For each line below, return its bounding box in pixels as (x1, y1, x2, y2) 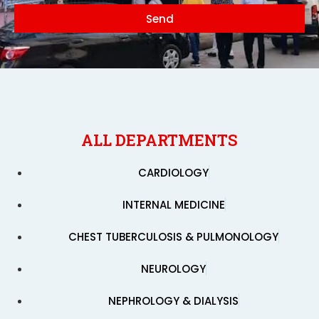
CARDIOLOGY (138, 165, 209, 181)
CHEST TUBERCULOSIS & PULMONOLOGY (68, 229, 278, 245)
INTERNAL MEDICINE (122, 197, 225, 213)
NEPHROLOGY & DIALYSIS (108, 293, 239, 309)
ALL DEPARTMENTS (81, 130, 238, 151)
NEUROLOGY (141, 261, 206, 277)
